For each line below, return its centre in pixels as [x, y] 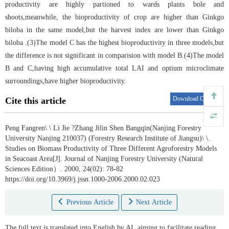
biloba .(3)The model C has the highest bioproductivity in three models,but [114, 43]
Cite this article [36, 101]
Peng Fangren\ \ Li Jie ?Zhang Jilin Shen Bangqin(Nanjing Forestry [103, 128]
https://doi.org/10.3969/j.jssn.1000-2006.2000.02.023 [83, 179]
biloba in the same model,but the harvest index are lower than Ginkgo [114, 30]
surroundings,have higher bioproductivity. [66, 81]
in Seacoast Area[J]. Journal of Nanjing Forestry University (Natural [104, 159]
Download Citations [197, 99]
